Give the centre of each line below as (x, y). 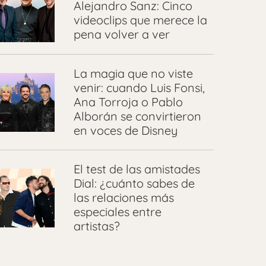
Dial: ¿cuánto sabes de (134, 183)
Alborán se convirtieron (137, 116)
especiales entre (117, 212)
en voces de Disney (125, 131)
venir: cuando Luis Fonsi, (139, 88)
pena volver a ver (121, 34)
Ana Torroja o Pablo (128, 102)
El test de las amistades (137, 169)
